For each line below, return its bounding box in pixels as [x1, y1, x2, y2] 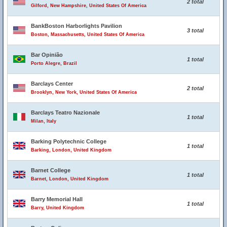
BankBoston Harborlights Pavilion [31, 23, 122, 29]
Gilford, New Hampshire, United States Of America [31, 3, 146, 8]
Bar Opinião [31, 52, 63, 58]
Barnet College [31, 167, 70, 173]
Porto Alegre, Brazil [31, 61, 77, 66]
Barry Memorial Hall [31, 196, 83, 202]
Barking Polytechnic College [31, 138, 106, 144]
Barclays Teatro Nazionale [31, 109, 100, 116]
